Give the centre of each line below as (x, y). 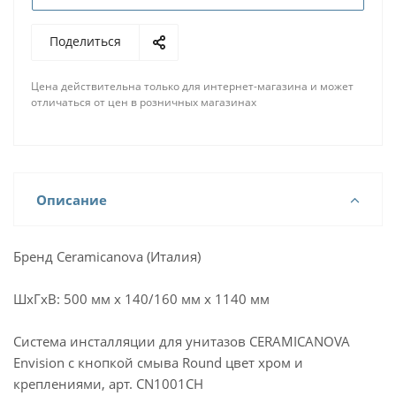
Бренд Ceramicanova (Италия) (107, 256)
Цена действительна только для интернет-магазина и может (192, 86)
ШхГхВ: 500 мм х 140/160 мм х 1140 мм (141, 299)
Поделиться (85, 41)
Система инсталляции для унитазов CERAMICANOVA (182, 341)
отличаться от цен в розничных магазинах (144, 102)
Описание (72, 200)
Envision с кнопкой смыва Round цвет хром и (158, 362)
